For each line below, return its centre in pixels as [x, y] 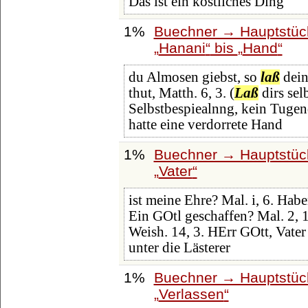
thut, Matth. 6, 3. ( [181, 93]
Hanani [182, 47]
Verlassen [191, 294]
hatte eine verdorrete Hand [205, 125]
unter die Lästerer [179, 248]
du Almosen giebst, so [194, 77]
